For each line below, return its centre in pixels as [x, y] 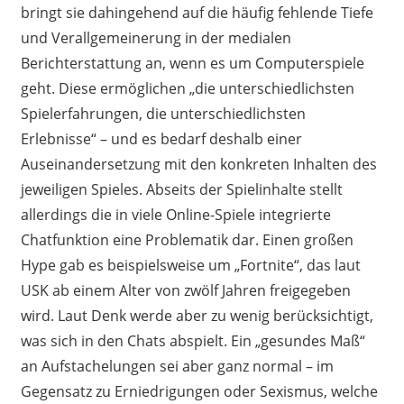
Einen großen [308, 239]
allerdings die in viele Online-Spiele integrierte [175, 214]
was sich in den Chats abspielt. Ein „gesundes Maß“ [193, 340]
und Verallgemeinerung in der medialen [156, 37]
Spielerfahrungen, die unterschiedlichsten [163, 113]
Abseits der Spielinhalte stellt [244, 189]
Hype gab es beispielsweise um [127, 265]
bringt [43, 12]
